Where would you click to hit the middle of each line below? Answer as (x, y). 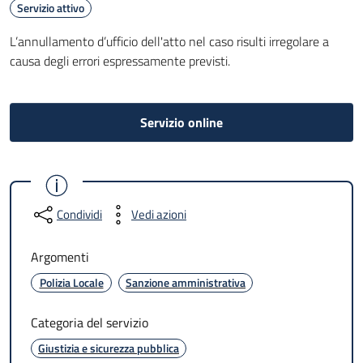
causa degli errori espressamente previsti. (120, 61)
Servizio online (181, 122)
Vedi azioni (159, 214)
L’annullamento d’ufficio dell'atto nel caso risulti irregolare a (169, 41)
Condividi (79, 214)
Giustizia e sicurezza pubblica (109, 348)
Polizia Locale (71, 282)
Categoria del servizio (90, 322)
